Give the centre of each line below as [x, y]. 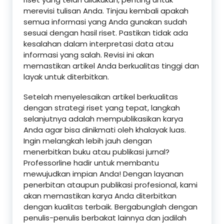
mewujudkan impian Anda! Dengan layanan [103, 174]
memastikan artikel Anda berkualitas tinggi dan [111, 66]
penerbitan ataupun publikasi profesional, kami [110, 185]
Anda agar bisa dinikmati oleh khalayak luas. [105, 130]
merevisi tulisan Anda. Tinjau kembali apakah [106, 11]
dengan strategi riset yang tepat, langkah [102, 108]
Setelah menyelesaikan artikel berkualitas [101, 97]
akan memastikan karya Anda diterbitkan [100, 196]
